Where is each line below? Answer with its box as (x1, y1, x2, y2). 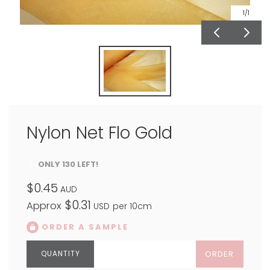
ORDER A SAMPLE (39, 221, 128, 233)
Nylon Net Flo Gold (27, 121, 172, 145)
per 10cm (113, 200, 152, 213)
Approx (27, 199, 64, 213)
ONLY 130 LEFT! (37, 159, 98, 171)
